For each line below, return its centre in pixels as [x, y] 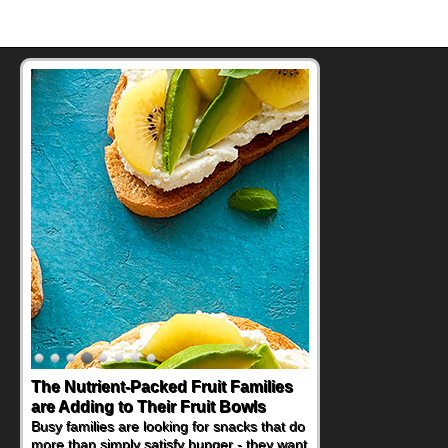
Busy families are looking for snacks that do [168, 426]
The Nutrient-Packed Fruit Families [162, 387]
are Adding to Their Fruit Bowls [148, 407]
